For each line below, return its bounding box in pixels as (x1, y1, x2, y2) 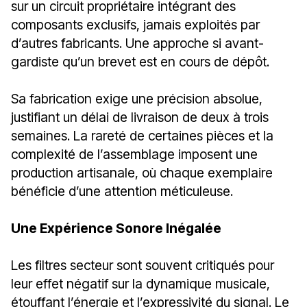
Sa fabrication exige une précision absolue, (11, 90, 262, 107)
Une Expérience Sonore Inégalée (11, 219, 221, 236)
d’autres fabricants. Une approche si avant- (11, 34, 264, 51)
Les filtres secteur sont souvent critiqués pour (11, 256, 274, 273)
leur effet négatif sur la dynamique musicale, (11, 275, 270, 292)
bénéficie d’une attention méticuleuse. (11, 182, 233, 199)
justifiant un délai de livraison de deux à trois (11, 108, 269, 125)
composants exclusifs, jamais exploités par (11, 16, 260, 33)
